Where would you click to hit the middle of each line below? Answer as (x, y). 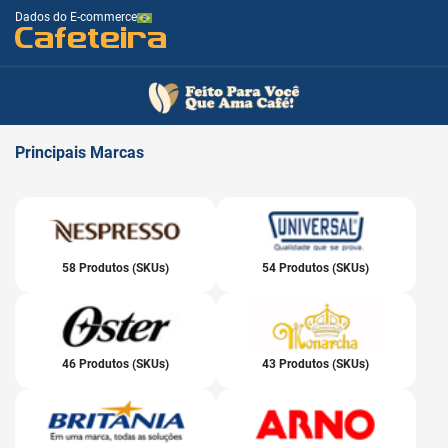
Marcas (117, 152)
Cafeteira (91, 36)
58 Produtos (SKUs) (115, 267)
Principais (50, 152)
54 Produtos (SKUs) (316, 267)
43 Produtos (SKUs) (316, 363)
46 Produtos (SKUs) (115, 363)
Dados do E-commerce (76, 17)
